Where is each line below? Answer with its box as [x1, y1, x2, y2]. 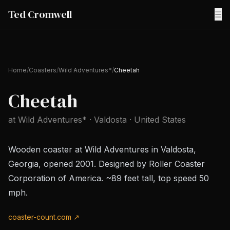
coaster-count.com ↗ [8, 213, 80, 221]
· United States [127, 114, 186, 125]
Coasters [29, 66, 56, 74]
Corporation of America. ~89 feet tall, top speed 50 [8, 173, 209, 183]
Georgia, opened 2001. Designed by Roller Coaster [8, 159, 205, 169]
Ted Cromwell [8, 7, 72, 22]
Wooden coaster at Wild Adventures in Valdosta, [8, 144, 196, 155]
